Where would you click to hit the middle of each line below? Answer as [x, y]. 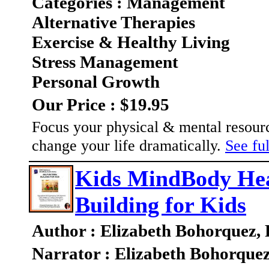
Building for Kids [161, 205]
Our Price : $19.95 [101, 105]
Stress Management [105, 62]
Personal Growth [96, 82]
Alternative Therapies [113, 23]
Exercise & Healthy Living [131, 42]
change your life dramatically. [128, 146]
